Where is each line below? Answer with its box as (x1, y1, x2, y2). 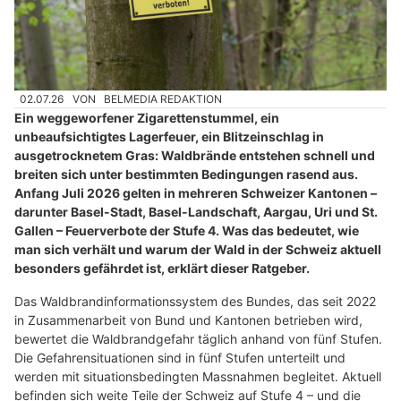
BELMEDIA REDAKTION (104, 91, 223, 106)
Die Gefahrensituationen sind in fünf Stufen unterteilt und (14, 350, 346, 366)
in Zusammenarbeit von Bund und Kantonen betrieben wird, (14, 312, 363, 328)
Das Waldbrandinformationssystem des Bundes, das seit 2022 (14, 294, 376, 310)
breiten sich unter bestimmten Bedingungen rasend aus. (14, 166, 358, 183)
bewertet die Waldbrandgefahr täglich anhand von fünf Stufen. (14, 331, 382, 347)
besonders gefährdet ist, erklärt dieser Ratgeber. (14, 260, 310, 277)
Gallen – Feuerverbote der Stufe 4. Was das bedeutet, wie (14, 223, 359, 239)
